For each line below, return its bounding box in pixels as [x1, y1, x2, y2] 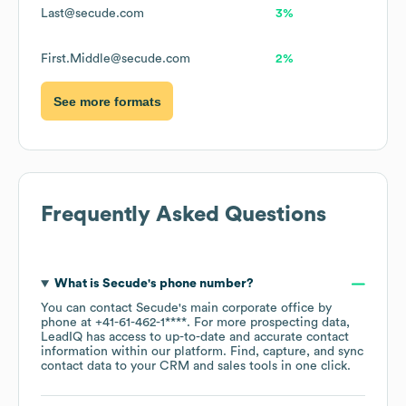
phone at [41, 316, 95, 330]
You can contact [41, 302, 136, 315]
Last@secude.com [41, 7, 144, 21]
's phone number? [147, 277, 254, 291]
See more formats [53, 93, 161, 109]
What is [53, 277, 102, 291]
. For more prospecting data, [187, 316, 350, 330]
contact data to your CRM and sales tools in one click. [41, 360, 351, 373]
